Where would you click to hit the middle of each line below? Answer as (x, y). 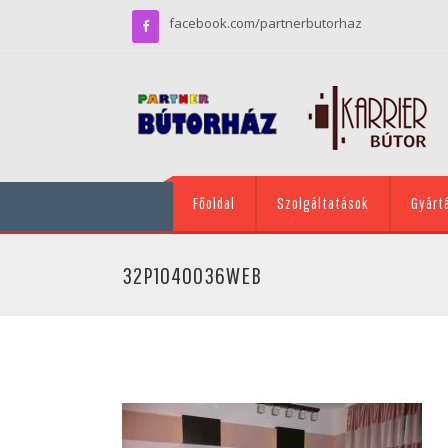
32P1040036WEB (192, 275)
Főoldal (214, 203)
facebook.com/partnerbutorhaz (265, 23)
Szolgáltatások (323, 203)
